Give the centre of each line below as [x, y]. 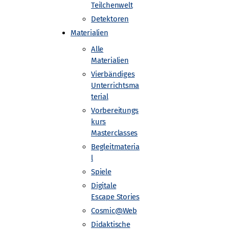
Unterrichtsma [115, 85]
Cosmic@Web [114, 211]
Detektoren [110, 19]
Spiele [101, 172]
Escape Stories [115, 197]
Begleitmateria [115, 147]
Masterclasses [114, 133]
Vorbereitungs [115, 110]
